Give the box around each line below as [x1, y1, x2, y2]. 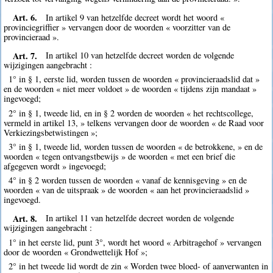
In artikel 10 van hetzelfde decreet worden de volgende [46, 49, 235, 62]
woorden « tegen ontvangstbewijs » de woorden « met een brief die [4, 150, 236, 162]
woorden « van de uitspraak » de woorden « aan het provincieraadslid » [4, 183, 250, 196]
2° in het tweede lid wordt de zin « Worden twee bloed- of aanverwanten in [8, 260, 268, 272]
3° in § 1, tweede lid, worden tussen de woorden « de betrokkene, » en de [8, 140, 263, 152]
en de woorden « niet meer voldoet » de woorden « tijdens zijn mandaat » [4, 83, 257, 95]
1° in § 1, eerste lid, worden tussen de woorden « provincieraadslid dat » [8, 73, 260, 85]
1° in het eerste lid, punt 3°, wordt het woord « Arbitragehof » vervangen [8, 236, 261, 248]
